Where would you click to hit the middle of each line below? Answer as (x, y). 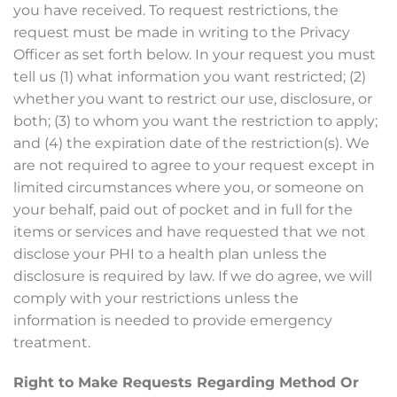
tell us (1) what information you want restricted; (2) (190, 77)
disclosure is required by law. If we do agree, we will (193, 276)
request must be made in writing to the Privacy (182, 32)
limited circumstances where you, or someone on (189, 187)
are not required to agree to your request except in (194, 165)
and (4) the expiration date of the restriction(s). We (191, 143)
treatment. (52, 343)
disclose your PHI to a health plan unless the (170, 254)
